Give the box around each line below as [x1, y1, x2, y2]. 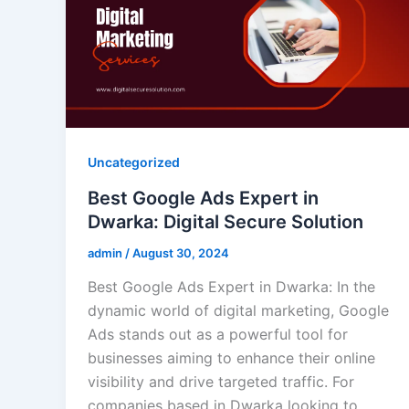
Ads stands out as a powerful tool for [88, 325, 348, 344]
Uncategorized [88, 153, 180, 170]
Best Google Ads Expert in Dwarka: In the [88, 278, 375, 297]
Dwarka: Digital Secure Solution [88, 210, 363, 233]
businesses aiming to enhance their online [88, 349, 375, 368]
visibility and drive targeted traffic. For [88, 372, 354, 392]
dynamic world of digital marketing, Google [88, 301, 389, 320]
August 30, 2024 [132, 245, 229, 260]
